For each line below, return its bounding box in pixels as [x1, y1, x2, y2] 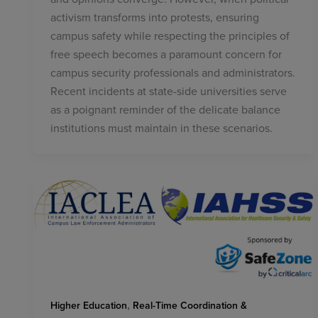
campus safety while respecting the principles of [50, 28, 290, 44]
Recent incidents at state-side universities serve [50, 83, 287, 99]
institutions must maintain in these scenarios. [50, 120, 273, 136]
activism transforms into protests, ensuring [50, 9, 259, 26]
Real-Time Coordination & [133, 298, 247, 313]
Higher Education [50, 298, 127, 313]
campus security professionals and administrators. [50, 65, 295, 81]
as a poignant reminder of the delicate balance [50, 102, 280, 118]
